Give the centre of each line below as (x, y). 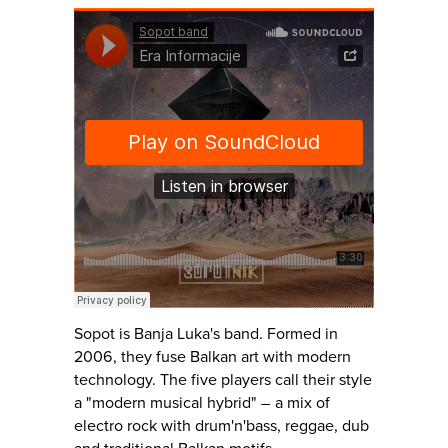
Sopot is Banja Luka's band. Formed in (206, 334)
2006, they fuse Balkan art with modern (212, 357)
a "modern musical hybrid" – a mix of (202, 403)
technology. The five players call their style (223, 380)
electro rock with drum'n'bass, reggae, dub (221, 426)
